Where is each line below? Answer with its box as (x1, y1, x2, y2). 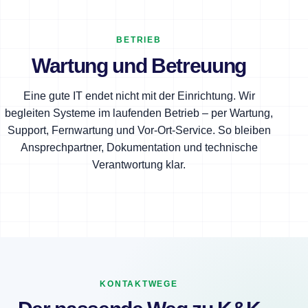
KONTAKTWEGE (100, 278, 178, 289)
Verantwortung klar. (92, 158, 186, 170)
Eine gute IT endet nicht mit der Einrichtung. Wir (23, 89, 255, 102)
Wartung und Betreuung (31, 54, 247, 77)
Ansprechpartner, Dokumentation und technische (20, 141, 258, 153)
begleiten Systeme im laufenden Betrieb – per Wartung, (5, 107, 273, 119)
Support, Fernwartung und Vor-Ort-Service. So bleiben (7, 124, 271, 136)
